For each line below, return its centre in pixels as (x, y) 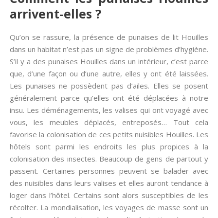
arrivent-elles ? (57, 14)
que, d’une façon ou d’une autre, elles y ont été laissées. (109, 74)
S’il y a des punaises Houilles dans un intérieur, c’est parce (109, 62)
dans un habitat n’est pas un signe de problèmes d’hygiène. (109, 49)
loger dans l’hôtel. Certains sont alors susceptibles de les (109, 195)
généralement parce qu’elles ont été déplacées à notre (109, 98)
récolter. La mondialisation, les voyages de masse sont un (109, 208)
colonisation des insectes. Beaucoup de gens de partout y (109, 159)
